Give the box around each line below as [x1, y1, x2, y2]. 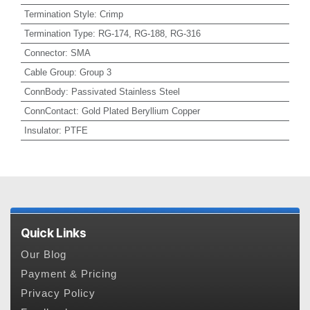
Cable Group [24, 66, 74, 77]
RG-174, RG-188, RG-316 [98, 28, 201, 39]
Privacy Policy [21, 288, 95, 300]
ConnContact [24, 105, 76, 116]
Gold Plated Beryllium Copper [81, 105, 200, 116]
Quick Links [21, 225, 86, 240]
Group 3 [79, 66, 111, 77]
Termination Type [24, 28, 93, 39]
